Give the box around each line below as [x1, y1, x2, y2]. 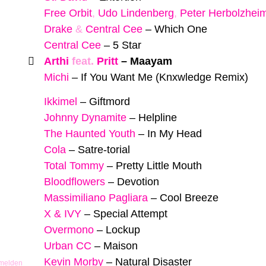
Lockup [106, 223, 140, 236]
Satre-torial [78, 143, 130, 156]
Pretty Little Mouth [116, 159, 202, 172]
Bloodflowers [44, 175, 105, 188]
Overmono [44, 223, 94, 236]
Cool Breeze [160, 191, 218, 204]
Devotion [117, 175, 159, 188]
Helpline [138, 111, 177, 123]
